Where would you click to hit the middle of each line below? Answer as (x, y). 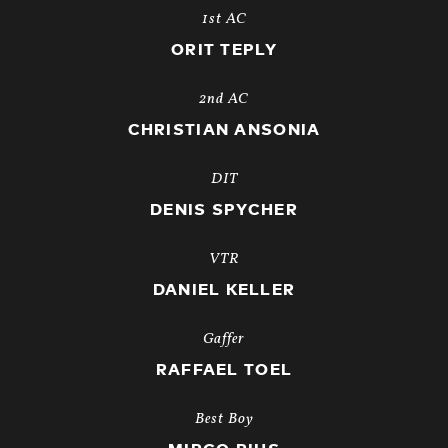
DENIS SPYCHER (224, 210)
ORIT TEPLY (224, 50)
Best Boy (224, 420)
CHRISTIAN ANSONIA (224, 130)
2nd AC (224, 100)
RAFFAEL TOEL (224, 370)
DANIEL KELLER (224, 290)
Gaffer (224, 340)
